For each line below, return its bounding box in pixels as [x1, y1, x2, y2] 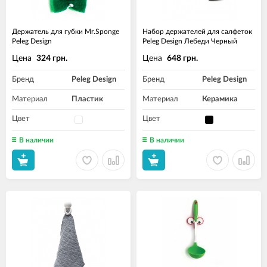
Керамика [202, 95, 238, 103]
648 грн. [167, 54, 198, 63]
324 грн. [36, 54, 67, 63]
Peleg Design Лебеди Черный [142, 38, 237, 45]
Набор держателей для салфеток [142, 28, 252, 35]
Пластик [72, 95, 103, 103]
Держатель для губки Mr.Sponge [12, 28, 119, 35]
